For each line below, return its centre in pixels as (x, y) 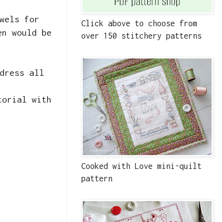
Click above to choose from (139, 24)
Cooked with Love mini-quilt (141, 166)
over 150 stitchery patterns (141, 36)
